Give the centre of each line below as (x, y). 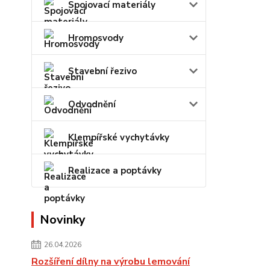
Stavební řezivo (102, 71)
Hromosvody (96, 38)
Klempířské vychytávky (119, 137)
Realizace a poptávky (115, 171)
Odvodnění (92, 104)
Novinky (63, 220)
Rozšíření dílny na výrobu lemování (111, 262)
